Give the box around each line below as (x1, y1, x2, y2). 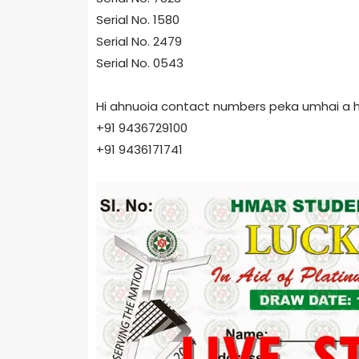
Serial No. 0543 (95, 54, 184, 71)
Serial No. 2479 (95, 32, 182, 50)
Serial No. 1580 (95, 10, 179, 28)
